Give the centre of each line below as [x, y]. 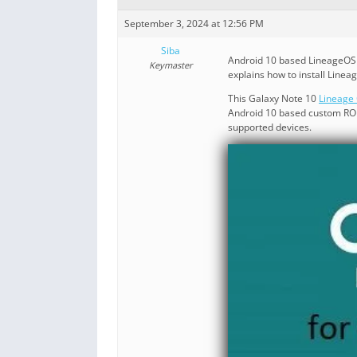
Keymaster [170, 65]
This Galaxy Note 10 [273, 98]
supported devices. [270, 127]
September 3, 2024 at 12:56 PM [194, 23]
